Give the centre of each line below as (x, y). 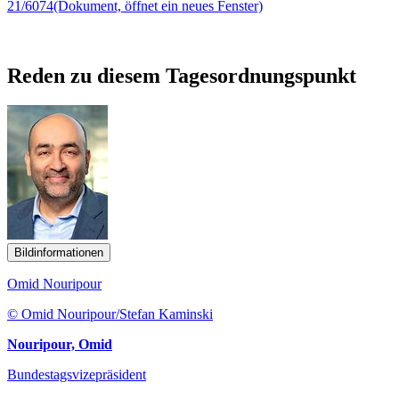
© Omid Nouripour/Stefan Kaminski (110, 314)
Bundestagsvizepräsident (77, 375)
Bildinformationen (59, 253)
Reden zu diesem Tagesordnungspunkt (182, 75)
